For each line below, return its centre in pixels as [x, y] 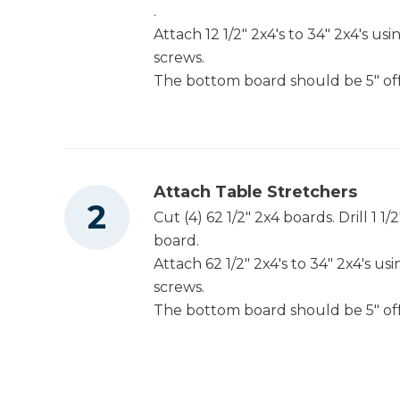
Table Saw [184, 71]
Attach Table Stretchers [255, 192]
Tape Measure [198, 146]
